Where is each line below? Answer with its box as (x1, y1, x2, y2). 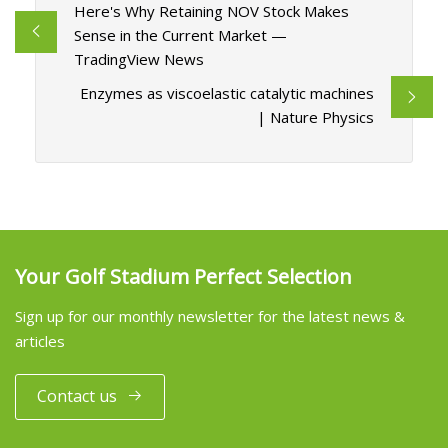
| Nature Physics (257, 107, 375, 128)
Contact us (37, 385, 117, 408)
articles (15, 330, 65, 351)
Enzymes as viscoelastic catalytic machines (80, 83, 375, 104)
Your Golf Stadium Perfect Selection (15, 262, 352, 290)
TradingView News (73, 49, 204, 70)
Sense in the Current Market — (73, 25, 287, 46)
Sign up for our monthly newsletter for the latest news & (15, 305, 405, 326)
